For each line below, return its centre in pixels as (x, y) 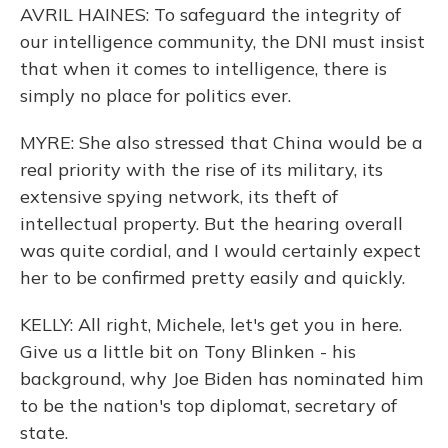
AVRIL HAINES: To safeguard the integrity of (210, 14)
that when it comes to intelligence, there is (203, 68)
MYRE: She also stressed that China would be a (221, 142)
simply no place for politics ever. (155, 95)
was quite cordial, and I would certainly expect (220, 250)
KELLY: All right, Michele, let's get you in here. (211, 324)
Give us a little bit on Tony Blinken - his (188, 351)
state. (44, 432)
